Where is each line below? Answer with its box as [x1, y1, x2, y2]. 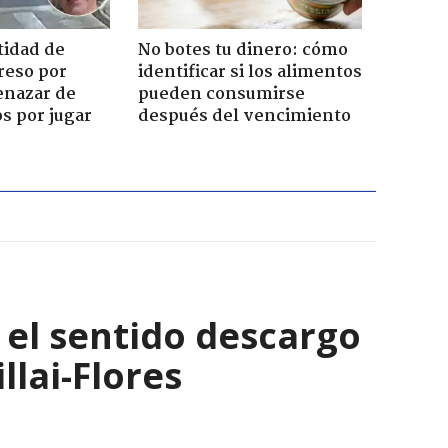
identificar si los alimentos [137, 58, 362, 86]
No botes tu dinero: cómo [137, 36, 348, 64]
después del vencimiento [137, 102, 351, 130]
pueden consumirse [137, 80, 305, 108]
